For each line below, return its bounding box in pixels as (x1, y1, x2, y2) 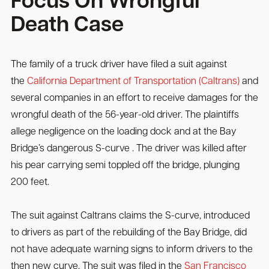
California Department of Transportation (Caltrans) (26, 77, 240, 87)
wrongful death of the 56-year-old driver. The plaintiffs (10, 110, 239, 121)
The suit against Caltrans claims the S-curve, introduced (10, 211, 250, 222)
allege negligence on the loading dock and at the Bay (10, 127, 236, 138)
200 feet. (10, 178, 49, 188)
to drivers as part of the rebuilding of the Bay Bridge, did (10, 228, 247, 238)
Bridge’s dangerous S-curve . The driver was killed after (10, 144, 247, 154)
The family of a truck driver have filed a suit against (10, 60, 227, 70)
